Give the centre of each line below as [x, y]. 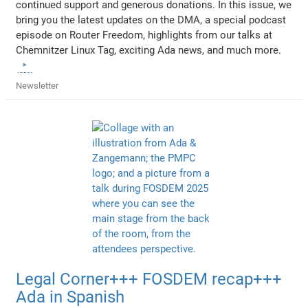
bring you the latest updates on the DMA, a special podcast [151, 20]
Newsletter [37, 85]
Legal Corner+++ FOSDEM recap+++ [149, 279]
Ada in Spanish [70, 297]
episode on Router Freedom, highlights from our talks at [144, 35]
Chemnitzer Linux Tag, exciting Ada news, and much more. [149, 50]
